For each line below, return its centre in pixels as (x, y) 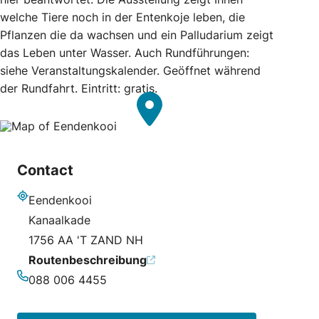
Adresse (38, 210)
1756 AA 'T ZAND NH (86, 240)
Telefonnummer (58, 290)
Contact (45, 170)
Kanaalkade (59, 220)
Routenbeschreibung (88, 260)
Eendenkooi (60, 200)
